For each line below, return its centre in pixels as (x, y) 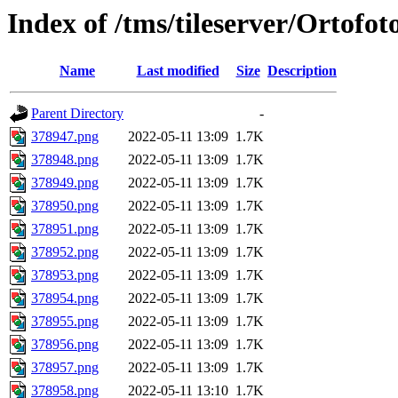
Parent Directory (77, 114)
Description (302, 71)
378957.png (65, 368)
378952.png (65, 252)
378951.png (65, 229)
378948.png (65, 160)
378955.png (65, 322)
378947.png (65, 137)
